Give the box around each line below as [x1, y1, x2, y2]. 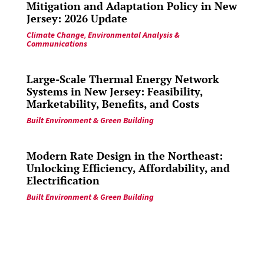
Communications [26, 38, 87, 49]
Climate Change [26, 29, 84, 41]
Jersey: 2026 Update [26, 11, 127, 26]
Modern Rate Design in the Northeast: [26, 148, 223, 163]
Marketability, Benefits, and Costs [26, 97, 199, 111]
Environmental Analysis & [87, 29, 180, 41]
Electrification [26, 173, 100, 188]
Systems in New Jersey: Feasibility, [26, 84, 203, 99]
